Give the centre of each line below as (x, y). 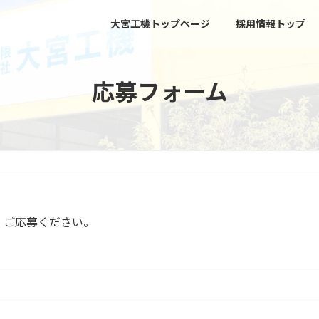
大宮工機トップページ (160, 23)
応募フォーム (159, 90)
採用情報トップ (271, 23)
